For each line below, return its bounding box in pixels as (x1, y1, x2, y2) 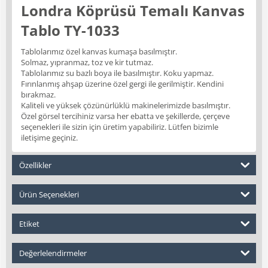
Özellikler (19, 160, 51, 171)
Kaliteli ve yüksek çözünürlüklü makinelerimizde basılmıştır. (21, 100, 230, 111)
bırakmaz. (21, 89, 56, 100)
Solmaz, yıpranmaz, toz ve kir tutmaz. (21, 57, 153, 68)
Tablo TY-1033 (21, 20, 120, 41)
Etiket (19, 218, 39, 230)
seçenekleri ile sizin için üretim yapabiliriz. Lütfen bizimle (21, 121, 218, 133)
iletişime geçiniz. (21, 132, 78, 144)
